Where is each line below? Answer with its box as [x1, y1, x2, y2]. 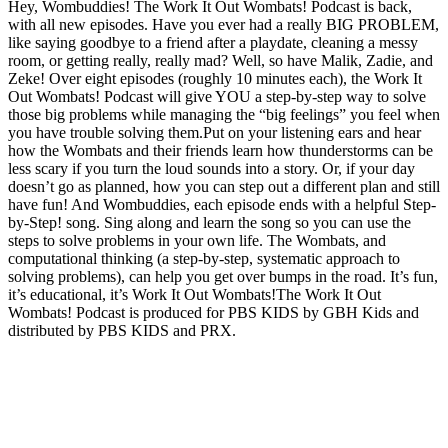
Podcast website [8, 339, 109, 357]
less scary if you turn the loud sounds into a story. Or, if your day [8, 159, 415, 177]
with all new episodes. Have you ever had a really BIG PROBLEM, [8, 15, 439, 33]
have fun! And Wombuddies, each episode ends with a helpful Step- [8, 195, 436, 213]
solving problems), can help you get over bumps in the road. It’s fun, [8, 267, 438, 285]
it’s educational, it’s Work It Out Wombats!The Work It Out [8, 285, 381, 303]
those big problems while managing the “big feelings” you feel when [8, 105, 440, 123]
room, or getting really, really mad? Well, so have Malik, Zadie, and [8, 51, 433, 69]
